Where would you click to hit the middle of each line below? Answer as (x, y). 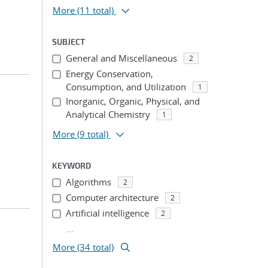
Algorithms (88, 182)
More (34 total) (83, 247)
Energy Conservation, (109, 74)
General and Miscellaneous (121, 58)
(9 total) (93, 134)
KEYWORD (71, 165)
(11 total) (95, 10)
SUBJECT (68, 42)
